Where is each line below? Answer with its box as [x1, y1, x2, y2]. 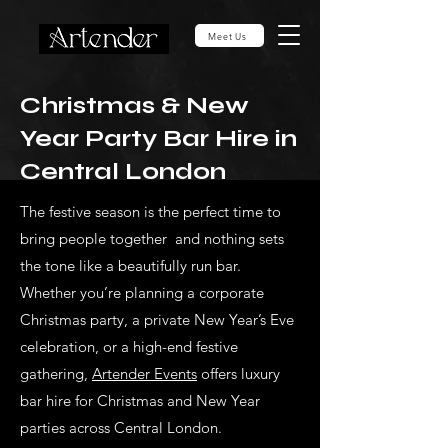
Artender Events [92, 364, 197, 383]
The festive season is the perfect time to [20, 202, 281, 221]
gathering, [20, 364, 92, 383]
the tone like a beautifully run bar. [20, 256, 241, 275]
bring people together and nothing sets [20, 229, 284, 248]
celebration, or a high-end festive [20, 337, 238, 356]
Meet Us [207, 29, 248, 42]
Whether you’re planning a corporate [20, 283, 264, 302]
